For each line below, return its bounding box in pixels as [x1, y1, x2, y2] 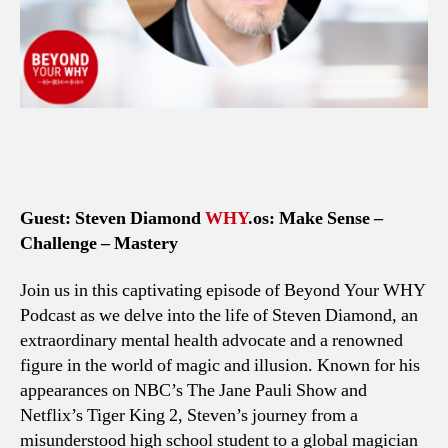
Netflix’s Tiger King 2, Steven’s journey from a [20, 404, 358, 428]
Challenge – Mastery [20, 231, 178, 255]
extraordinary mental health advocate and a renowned [20, 329, 403, 353]
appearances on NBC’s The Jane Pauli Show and [20, 379, 367, 403]
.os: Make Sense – [248, 206, 383, 230]
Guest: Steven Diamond [20, 206, 201, 230]
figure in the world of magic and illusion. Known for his [20, 354, 420, 378]
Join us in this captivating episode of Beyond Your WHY [20, 279, 426, 303]
